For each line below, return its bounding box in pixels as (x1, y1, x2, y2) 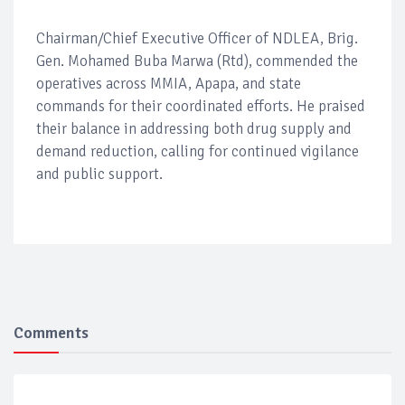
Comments (14, 323, 89, 344)
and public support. (36, 165, 163, 184)
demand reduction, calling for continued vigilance (36, 142, 359, 162)
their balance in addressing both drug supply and (36, 119, 352, 139)
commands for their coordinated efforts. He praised (36, 97, 365, 117)
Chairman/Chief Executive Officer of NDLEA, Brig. (36, 29, 358, 49)
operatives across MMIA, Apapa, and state (36, 74, 301, 94)
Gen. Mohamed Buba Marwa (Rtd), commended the (36, 52, 358, 71)
